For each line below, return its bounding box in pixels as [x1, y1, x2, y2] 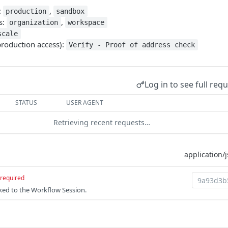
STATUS [15, 98, 38, 107]
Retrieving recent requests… [53, 118, 150, 127]
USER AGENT [66, 98, 104, 107]
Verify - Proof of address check [69, 41, 195, 49]
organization [9, 18, 59, 26]
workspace [68, 18, 105, 26]
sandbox [56, 7, 85, 15]
